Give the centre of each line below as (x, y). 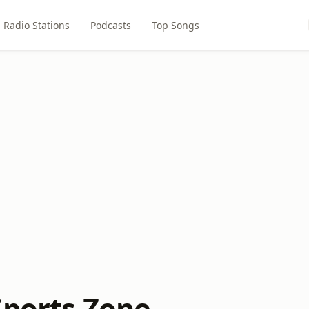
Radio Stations (36, 25)
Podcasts (110, 25)
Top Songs (175, 25)
